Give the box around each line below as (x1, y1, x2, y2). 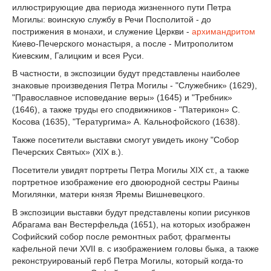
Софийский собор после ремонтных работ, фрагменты (12, 231, 230, 241)
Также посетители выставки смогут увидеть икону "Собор (12, 135, 239, 145)
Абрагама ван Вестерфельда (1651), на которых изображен (12, 219, 250, 229)
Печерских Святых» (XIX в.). (12, 147, 123, 157)
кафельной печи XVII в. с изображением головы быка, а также (12, 243, 259, 253)
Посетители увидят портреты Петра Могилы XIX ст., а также (12, 165, 249, 175)
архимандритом (192, 26, 255, 36)
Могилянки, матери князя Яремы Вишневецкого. (12, 189, 205, 199)
